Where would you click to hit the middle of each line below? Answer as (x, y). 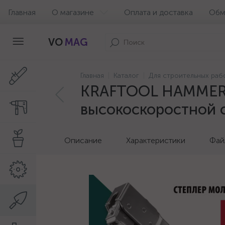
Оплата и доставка (158, 12)
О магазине (73, 12)
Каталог (126, 76)
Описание (83, 140)
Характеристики (156, 140)
